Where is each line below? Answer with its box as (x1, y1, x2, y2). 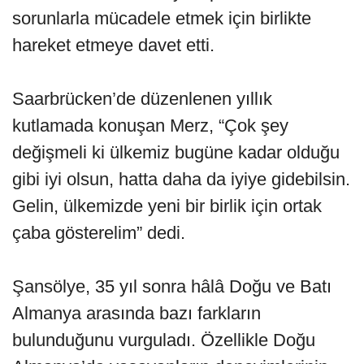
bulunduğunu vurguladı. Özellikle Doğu (12, 330, 315, 351)
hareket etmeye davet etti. (12, 35, 214, 56)
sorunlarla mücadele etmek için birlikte (12, 8, 311, 29)
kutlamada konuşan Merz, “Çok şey (12, 115, 288, 136)
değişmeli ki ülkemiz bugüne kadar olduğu (12, 142, 340, 163)
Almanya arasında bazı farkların (12, 303, 261, 324)
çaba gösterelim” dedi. (12, 223, 185, 244)
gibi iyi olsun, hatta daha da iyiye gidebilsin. (12, 169, 350, 190)
